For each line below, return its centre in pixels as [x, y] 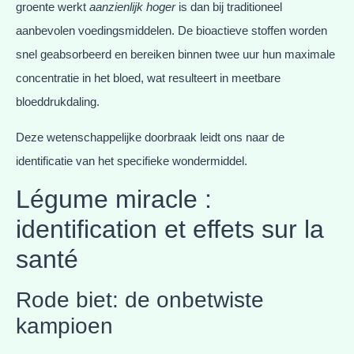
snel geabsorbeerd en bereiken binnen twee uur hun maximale [175, 55]
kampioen [64, 326]
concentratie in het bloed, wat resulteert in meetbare [148, 78]
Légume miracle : [114, 199]
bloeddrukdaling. [58, 102]
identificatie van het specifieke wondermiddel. [132, 160]
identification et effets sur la [170, 229]
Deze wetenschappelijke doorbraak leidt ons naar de [150, 137]
